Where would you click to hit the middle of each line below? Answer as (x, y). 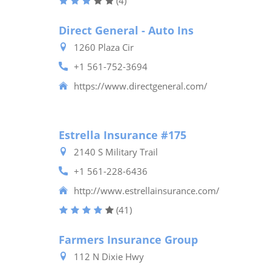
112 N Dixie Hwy (109, 256)
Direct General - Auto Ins (126, 30)
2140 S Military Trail (116, 152)
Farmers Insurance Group (128, 240)
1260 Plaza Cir (104, 47)
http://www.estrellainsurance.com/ (147, 191)
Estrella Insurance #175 (122, 135)
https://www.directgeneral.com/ (141, 86)
